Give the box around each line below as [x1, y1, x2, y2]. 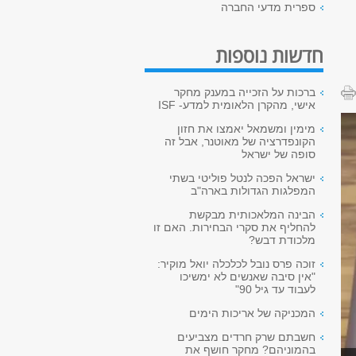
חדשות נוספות [215, 42, 323, 68]
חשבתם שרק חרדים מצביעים [177, 331, 315, 343]
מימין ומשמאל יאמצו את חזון [177, 122, 315, 135]
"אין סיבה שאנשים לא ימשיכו [180, 270, 315, 283]
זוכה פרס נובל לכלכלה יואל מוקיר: [157, 257, 315, 270]
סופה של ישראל [242, 148, 315, 161]
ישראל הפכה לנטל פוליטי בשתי [169, 172, 315, 184]
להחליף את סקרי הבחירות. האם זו [153, 221, 315, 234]
